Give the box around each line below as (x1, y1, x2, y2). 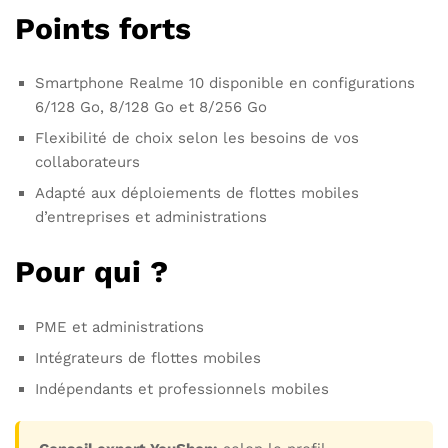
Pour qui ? (15, 254, 168, 290)
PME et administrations (35, 318, 204, 337)
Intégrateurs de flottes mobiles (35, 349, 261, 368)
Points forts (15, 10, 191, 46)
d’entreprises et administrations (35, 208, 267, 227)
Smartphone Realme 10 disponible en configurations (35, 74, 415, 93)
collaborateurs (35, 153, 140, 172)
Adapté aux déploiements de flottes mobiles (35, 184, 359, 203)
